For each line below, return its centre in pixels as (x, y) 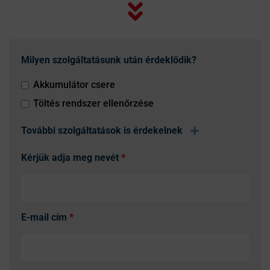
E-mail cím (45, 217)
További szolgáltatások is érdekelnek (102, 130)
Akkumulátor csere (74, 85)
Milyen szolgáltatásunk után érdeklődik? (109, 60)
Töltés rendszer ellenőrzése (93, 103)
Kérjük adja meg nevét (71, 158)
